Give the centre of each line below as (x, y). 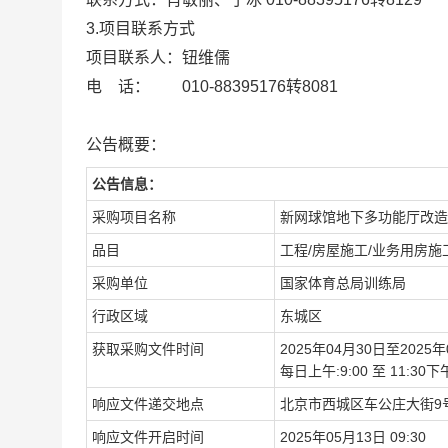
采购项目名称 (134, 217)
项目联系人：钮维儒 (158, 57)
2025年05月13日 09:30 (353, 437)
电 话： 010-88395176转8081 (212, 86)
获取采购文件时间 (148, 349)
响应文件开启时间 (148, 437)
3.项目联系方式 (140, 28)
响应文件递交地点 (148, 404)
